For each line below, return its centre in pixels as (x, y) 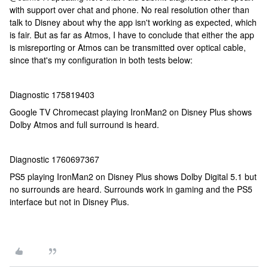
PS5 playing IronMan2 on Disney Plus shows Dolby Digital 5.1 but (133, 176)
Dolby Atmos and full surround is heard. (86, 124)
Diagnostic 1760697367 (54, 159)
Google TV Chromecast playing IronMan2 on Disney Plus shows (131, 112)
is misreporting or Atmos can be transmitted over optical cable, (128, 47)
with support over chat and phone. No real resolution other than (130, 10)
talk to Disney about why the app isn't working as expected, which (133, 22)
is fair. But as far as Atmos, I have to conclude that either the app (132, 35)
